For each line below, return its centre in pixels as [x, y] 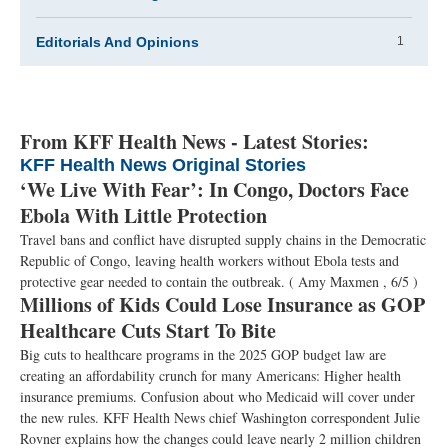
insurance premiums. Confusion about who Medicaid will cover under [217, 396]
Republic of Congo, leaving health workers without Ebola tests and [209, 260]
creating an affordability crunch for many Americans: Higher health [210, 375]
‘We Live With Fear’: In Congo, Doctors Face [214, 189]
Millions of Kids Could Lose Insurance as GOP [222, 304]
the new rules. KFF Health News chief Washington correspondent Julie [220, 417]
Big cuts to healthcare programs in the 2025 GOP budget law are [203, 354]
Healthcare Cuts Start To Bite [148, 330]
